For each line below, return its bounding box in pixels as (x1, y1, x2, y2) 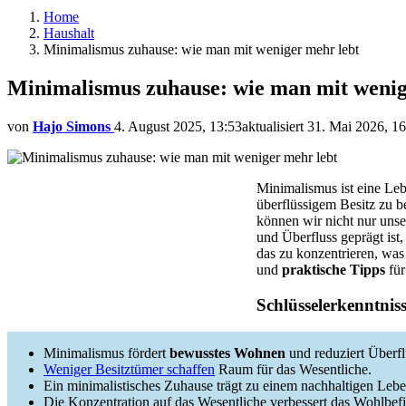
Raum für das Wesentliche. (215, 362, 372, 378)
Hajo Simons (33, 118, 111, 134)
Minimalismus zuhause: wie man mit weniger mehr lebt (43, 42, 359, 57)
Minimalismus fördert (43, 345, 169, 362)
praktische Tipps (282, 261, 385, 277)
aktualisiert (242, 118, 307, 134)
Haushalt (43, 25, 94, 41)
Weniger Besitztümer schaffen (43, 362, 215, 378)
